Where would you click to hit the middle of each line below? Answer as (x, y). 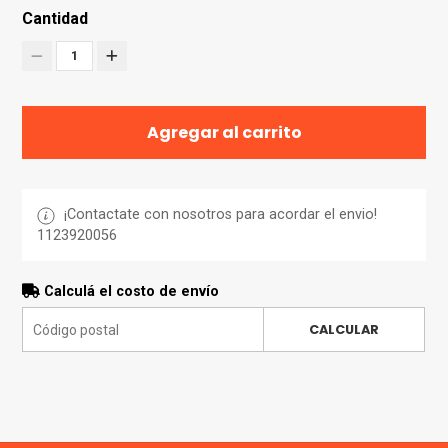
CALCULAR (343, 330)
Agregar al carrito (224, 133)
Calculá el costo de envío (130, 292)
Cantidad (55, 19)
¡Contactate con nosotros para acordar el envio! (219, 215)
